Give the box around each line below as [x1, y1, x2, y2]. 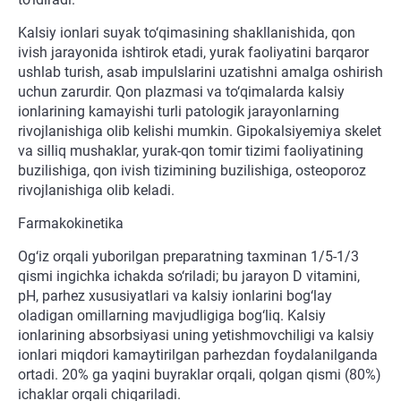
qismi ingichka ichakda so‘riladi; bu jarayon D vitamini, [18, 268, 360, 286]
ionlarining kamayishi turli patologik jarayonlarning [18, 103, 339, 121]
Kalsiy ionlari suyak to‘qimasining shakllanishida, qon [18, 24, 355, 42]
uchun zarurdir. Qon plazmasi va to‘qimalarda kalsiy [18, 83, 345, 101]
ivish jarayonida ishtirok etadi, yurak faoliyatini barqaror [18, 44, 369, 62]
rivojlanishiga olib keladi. [18, 182, 175, 200]
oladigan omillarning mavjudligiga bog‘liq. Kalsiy [18, 307, 326, 325]
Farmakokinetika [18, 215, 124, 233]
